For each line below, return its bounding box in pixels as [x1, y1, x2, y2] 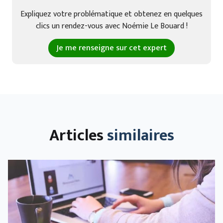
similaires [107, 122, 174, 149]
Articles [49, 122, 107, 149]
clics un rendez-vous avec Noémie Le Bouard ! [35, 19, 188, 33]
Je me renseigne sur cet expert [56, 41, 167, 55]
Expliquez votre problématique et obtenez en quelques [20, 7, 203, 21]
